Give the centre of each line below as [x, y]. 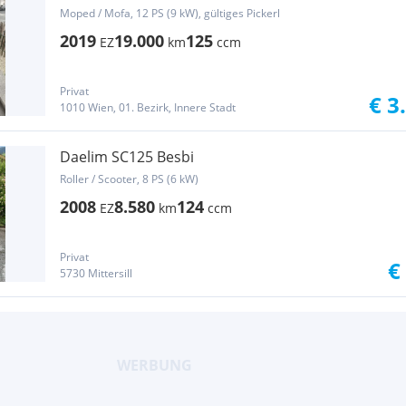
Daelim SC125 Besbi [127, 157]
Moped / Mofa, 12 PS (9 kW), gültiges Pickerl [170, 13]
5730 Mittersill [96, 273]
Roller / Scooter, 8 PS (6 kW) [129, 179]
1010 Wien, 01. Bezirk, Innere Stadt [148, 107]
